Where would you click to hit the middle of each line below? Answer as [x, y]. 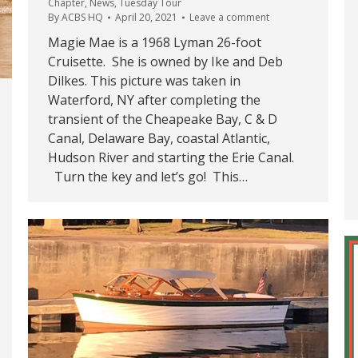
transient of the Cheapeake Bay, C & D [163, 119]
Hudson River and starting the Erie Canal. [177, 158]
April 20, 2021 [146, 18]
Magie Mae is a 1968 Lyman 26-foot [155, 43]
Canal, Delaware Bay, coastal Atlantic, [159, 139]
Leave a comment [229, 18]
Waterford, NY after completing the [154, 100]
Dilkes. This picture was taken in [144, 81]
